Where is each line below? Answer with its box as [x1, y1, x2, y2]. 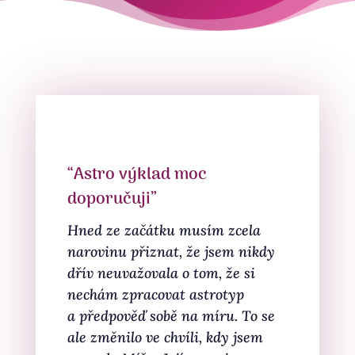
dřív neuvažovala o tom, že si [67, 264, 255, 282]
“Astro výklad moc [67, 161, 207, 189]
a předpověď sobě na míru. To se [67, 307, 275, 325]
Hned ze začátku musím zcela [67, 221, 261, 239]
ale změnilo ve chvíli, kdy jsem [67, 328, 263, 346]
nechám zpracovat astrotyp [67, 285, 244, 303]
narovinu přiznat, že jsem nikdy [67, 242, 275, 261]
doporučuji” [67, 185, 157, 213]
